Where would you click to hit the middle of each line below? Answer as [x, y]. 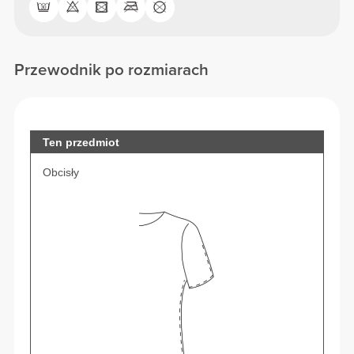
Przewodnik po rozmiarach [112, 70]
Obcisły [61, 172]
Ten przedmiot [81, 142]
